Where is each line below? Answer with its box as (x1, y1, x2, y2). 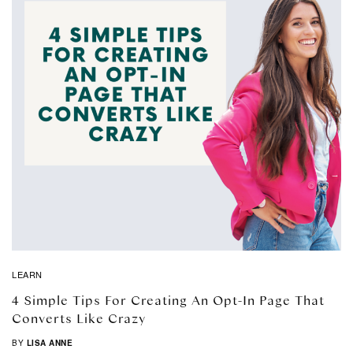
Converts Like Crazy (12, 310, 146, 327)
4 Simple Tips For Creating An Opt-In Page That (12, 292, 325, 309)
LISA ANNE (26, 337, 72, 349)
